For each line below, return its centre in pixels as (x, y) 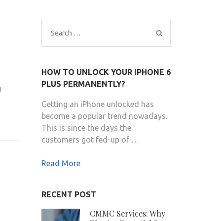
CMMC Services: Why (127, 214)
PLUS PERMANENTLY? (83, 84)
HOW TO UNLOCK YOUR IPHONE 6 (106, 72)
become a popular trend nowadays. (104, 116)
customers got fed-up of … (90, 140)
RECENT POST (69, 195)
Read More (61, 164)
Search (62, 33)
